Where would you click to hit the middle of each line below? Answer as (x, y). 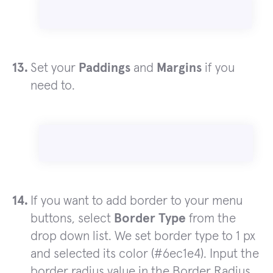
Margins (179, 68)
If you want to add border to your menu (136, 201)
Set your (55, 68)
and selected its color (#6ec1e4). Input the (145, 254)
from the (211, 219)
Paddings (105, 68)
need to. (53, 86)
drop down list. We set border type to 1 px (143, 236)
